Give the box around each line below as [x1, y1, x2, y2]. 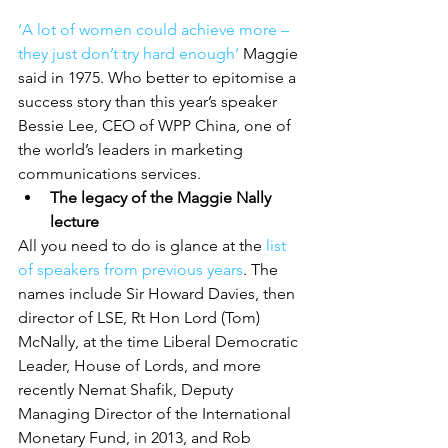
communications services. [18, 164, 201, 183]
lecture [50, 212, 99, 231]
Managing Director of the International [18, 404, 295, 423]
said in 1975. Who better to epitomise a [18, 68, 300, 87]
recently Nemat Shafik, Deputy [18, 380, 237, 399]
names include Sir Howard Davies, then [18, 284, 299, 303]
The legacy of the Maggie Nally [50, 188, 275, 207]
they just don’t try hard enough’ [18, 44, 239, 63]
